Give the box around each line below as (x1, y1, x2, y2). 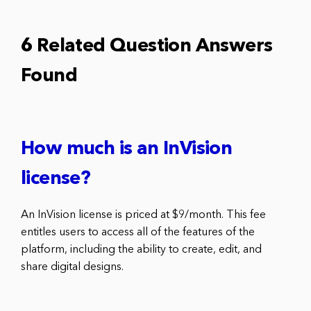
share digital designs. (21, 261, 124, 273)
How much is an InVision (21, 140, 233, 159)
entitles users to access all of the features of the (21, 226, 255, 238)
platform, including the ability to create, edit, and (21, 244, 262, 255)
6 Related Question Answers (21, 37, 273, 56)
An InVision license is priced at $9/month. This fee (21, 209, 266, 221)
